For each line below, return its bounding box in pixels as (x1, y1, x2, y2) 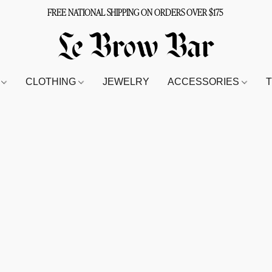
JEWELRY (103, 76, 150, 87)
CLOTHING (25, 76, 79, 87)
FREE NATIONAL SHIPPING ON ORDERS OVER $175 (47, 7, 225, 18)
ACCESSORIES (168, 76, 242, 87)
